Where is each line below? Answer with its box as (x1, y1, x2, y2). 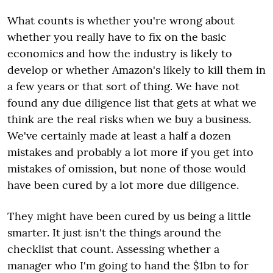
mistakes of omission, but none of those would (7, 161, 246, 175)
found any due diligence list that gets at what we (7, 95, 257, 110)
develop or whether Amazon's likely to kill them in (7, 62, 266, 77)
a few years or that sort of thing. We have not (7, 79, 239, 93)
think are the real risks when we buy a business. (7, 112, 251, 126)
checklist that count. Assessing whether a (7, 241, 219, 256)
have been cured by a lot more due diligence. (7, 177, 239, 192)
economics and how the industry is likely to (7, 46, 232, 60)
